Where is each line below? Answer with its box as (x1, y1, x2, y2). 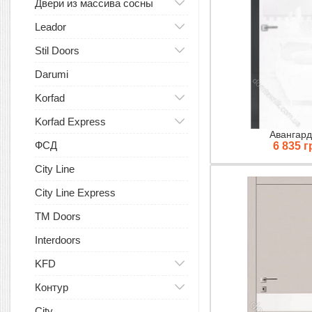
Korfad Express (35, 116, 106, 127)
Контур (35, 281, 68, 293)
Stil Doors (35, 45, 79, 56)
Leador (35, 21, 66, 33)
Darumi (35, 68, 68, 80)
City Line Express (35, 187, 116, 198)
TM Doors (35, 210, 81, 222)
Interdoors (35, 234, 81, 246)
